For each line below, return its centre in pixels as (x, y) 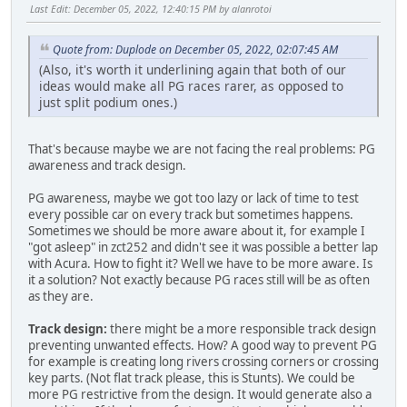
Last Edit (49, 9)
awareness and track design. (107, 166)
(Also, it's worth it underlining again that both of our (193, 70)
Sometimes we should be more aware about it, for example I (197, 231)
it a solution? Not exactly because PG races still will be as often (199, 280)
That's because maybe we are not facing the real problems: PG (202, 149)
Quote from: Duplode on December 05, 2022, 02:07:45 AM (195, 49)
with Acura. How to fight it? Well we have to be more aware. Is (200, 264)
